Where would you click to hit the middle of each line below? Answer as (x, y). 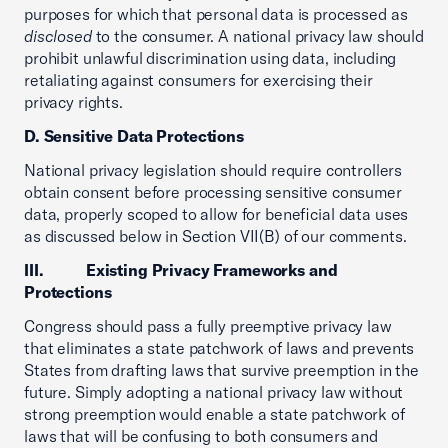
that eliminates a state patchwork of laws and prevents (219, 348)
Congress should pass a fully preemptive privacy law (208, 326)
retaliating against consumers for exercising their (198, 80)
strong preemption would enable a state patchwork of (214, 414)
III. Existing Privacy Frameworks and (181, 270)
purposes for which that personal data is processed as (216, 14)
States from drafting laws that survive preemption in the (221, 370)
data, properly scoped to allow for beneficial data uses (216, 214)
